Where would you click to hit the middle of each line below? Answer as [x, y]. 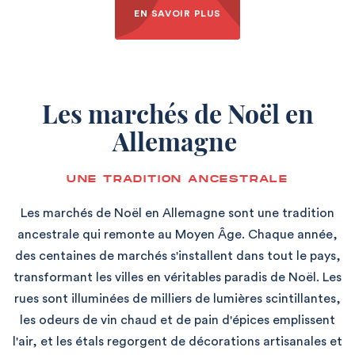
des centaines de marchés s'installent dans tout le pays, [177, 256]
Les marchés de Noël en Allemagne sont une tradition [177, 214]
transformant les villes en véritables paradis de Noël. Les [177, 278]
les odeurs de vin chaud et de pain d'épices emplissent [177, 321]
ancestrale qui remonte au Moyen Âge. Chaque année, [177, 235]
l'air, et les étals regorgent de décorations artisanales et [177, 342]
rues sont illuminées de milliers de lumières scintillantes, [177, 299]
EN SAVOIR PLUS [177, 14]
